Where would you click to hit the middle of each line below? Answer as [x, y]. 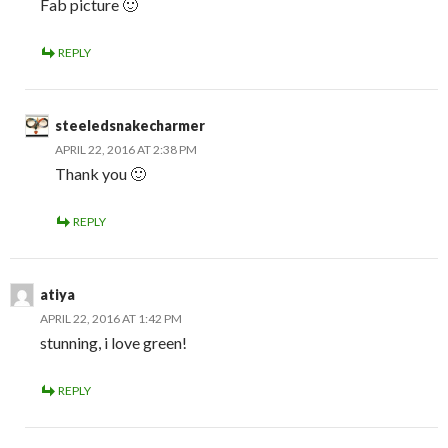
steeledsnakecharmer [130, 125]
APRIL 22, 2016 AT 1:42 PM [111, 318]
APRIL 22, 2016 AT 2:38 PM [126, 149]
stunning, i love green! [113, 342]
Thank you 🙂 [100, 173]
